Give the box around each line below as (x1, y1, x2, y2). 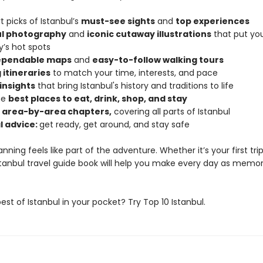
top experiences (175, 15, 249, 27)
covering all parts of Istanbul (111, 106, 230, 117)
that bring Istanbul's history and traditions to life (35, 80, 234, 92)
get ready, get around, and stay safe (39, 119, 190, 130)
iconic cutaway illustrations (86, 28, 211, 40)
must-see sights (80, 15, 155, 27)
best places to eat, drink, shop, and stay (8, 93, 187, 104)
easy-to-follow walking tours (92, 54, 224, 66)
